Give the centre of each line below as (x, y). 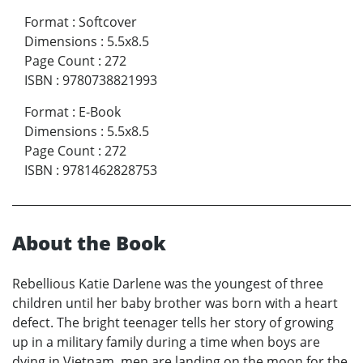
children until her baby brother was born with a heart (175, 303)
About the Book (89, 243)
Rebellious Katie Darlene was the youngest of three (168, 284)
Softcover (108, 22)
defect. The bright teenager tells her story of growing (173, 323)
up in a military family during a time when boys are (166, 342)
